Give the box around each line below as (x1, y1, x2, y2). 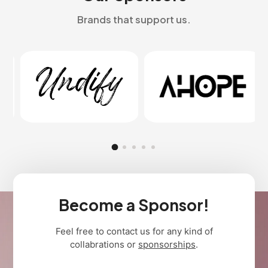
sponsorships (138, 238, 196, 250)
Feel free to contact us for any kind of (55, 225, 213, 237)
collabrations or (70, 238, 138, 250)
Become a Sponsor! (59, 194, 209, 215)
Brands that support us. (77, 13, 191, 26)
